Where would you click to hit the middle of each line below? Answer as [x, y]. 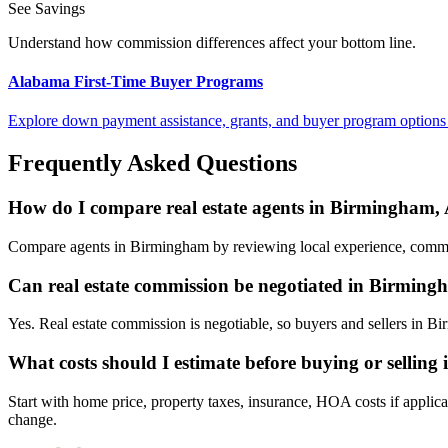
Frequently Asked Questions [152, 163]
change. [32, 419]
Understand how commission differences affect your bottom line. [212, 42]
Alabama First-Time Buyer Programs [135, 82]
